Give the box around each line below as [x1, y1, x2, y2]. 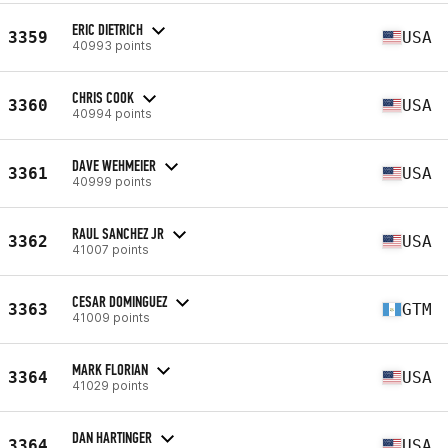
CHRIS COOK [72, 87, 134, 107]
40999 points [72, 173, 152, 189]
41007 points [72, 241, 149, 257]
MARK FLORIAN [72, 359, 148, 379]
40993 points [72, 37, 152, 53]
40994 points [72, 105, 152, 121]
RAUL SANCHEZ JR [72, 223, 164, 243]
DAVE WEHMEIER [72, 155, 156, 175]
